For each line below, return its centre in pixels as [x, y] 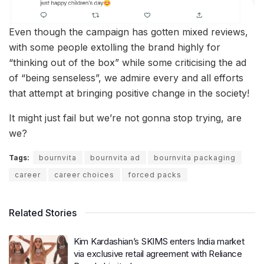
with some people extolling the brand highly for [115, 47]
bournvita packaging [195, 157]
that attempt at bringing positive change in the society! [129, 93]
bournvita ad [115, 157]
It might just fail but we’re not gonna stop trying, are [125, 118]
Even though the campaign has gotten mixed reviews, [128, 32]
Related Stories [43, 212]
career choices [84, 174]
